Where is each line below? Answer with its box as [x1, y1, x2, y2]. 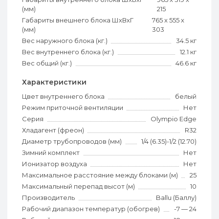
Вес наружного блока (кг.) [22, 36, 108, 44]
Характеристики [22, 77, 87, 87]
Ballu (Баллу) [156, 193, 197, 201]
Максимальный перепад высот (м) [22, 182, 135, 190]
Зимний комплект [22, 148, 80, 156]
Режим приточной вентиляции [22, 103, 123, 111]
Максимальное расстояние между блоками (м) [22, 171, 178, 179]
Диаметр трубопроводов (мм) [22, 137, 122, 145]
